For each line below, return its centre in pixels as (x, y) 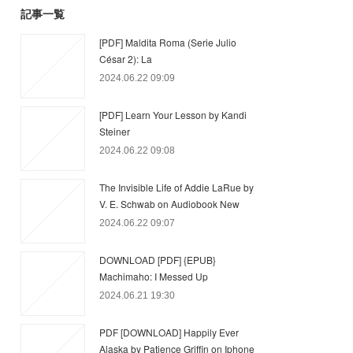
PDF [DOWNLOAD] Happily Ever (169, 332)
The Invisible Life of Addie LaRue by (176, 187)
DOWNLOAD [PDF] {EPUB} (158, 260)
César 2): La (126, 59)
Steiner (115, 131)
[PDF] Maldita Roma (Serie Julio (168, 42)
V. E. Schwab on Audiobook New (169, 204)
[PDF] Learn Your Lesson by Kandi (173, 115)
